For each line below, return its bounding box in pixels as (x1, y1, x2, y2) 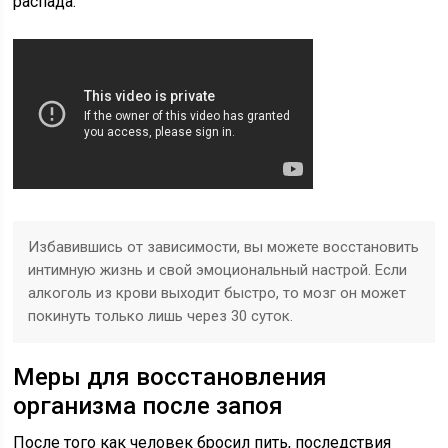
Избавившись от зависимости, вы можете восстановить (28, 238, 420, 256)
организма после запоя (13, 392, 284, 420)
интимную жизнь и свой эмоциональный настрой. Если (28, 261, 408, 279)
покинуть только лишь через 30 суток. (28, 307, 294, 325)
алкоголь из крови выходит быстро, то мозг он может (28, 284, 407, 302)
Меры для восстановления (13, 363, 328, 391)
